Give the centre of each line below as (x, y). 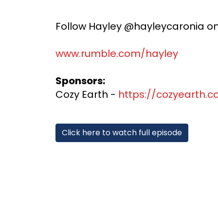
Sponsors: (80, 81)
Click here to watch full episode (122, 133)
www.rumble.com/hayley (117, 54)
